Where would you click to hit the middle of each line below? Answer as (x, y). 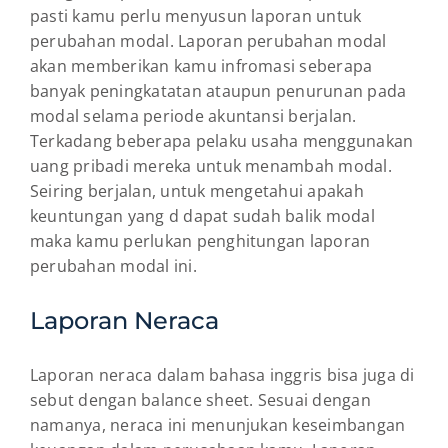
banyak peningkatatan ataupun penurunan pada (218, 90)
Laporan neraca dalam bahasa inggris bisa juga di (222, 374)
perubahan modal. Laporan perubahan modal (208, 40)
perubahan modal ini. (113, 265)
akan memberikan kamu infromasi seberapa (201, 65)
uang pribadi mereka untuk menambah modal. (211, 165)
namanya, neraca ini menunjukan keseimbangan (218, 424)
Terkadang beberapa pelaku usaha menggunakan (222, 140)
